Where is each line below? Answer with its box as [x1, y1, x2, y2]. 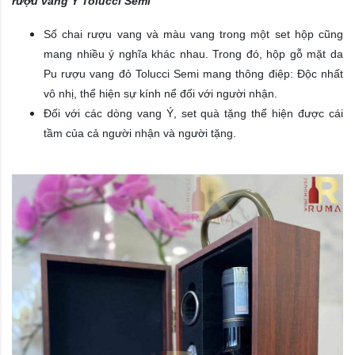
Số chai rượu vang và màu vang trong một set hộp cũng [44, 28, 343, 41]
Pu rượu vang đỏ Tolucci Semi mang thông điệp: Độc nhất [44, 67, 343, 81]
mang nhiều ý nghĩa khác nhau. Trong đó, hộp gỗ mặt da [44, 48, 343, 61]
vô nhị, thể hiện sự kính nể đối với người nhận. [44, 87, 277, 101]
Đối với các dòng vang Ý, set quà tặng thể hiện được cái [44, 107, 343, 120]
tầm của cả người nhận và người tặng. [44, 127, 236, 140]
